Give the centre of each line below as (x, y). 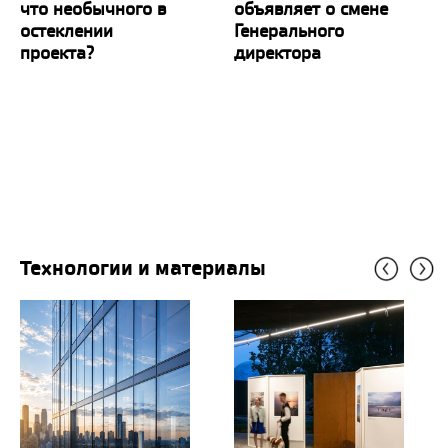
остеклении (66, 30)
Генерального (289, 30)
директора (277, 52)
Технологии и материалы (148, 267)
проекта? (57, 52)
